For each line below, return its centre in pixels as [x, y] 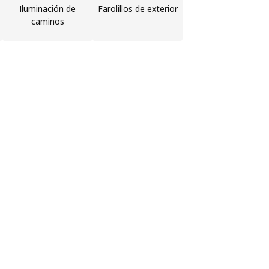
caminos [47, 22]
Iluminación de [47, 9]
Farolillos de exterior [138, 9]
